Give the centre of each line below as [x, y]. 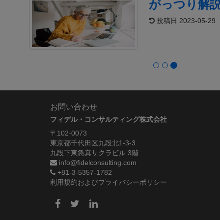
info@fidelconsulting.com [97, 163]
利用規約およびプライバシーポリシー [109, 182]
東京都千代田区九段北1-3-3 [93, 143]
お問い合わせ [74, 107]
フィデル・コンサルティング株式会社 [109, 119]
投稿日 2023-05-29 [183, 21]
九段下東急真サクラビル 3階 [94, 153]
